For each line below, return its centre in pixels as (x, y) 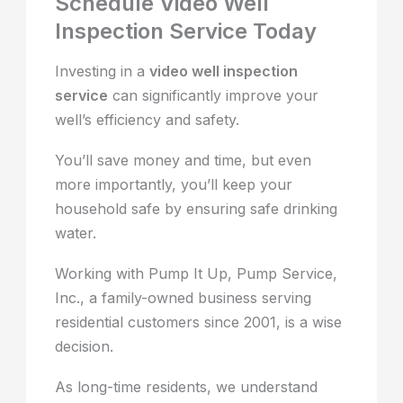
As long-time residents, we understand (187, 387)
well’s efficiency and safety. (148, 120)
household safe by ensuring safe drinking (197, 209)
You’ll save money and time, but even (184, 161)
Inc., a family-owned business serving (184, 298)
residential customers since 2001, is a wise (199, 322)
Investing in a (103, 72)
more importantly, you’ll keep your (174, 185)
